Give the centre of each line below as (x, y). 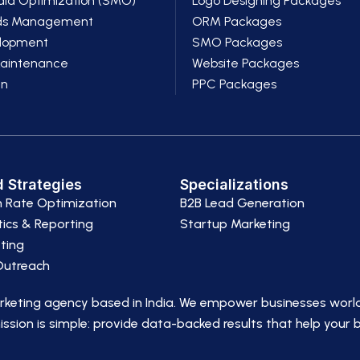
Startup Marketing (235, 224)
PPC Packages (235, 84)
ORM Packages (237, 21)
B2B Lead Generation (242, 203)
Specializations (234, 184)
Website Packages (246, 63)
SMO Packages (237, 42)
